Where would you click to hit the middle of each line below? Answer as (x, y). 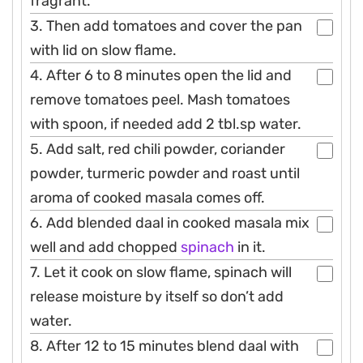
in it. (250, 248)
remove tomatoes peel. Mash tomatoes (160, 100)
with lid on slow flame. (103, 51)
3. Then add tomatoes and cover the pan (166, 26)
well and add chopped (105, 248)
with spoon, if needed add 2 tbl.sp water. (166, 124)
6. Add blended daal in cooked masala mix (170, 223)
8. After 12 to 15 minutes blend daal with (164, 346)
